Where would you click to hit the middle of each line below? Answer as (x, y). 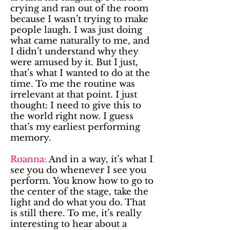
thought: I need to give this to (76, 106)
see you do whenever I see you (78, 170)
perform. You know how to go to (82, 181)
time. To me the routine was (73, 84)
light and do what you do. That (78, 203)
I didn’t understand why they (74, 52)
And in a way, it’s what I (100, 159)
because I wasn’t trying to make (79, 19)
